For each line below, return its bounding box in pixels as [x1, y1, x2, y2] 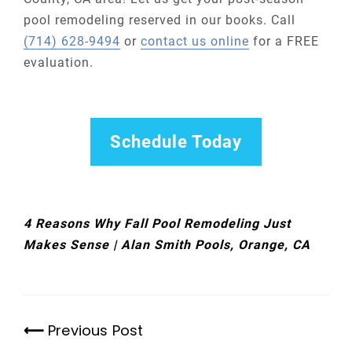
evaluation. [24, 55, 93, 71]
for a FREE [249, 34, 319, 49]
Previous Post [48, 321, 144, 341]
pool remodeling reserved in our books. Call [24, 13, 295, 28]
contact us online [141, 34, 249, 49]
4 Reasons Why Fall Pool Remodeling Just [24, 216, 291, 232]
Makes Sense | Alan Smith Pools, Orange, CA [24, 237, 310, 253]
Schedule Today [110, 132, 242, 152]
